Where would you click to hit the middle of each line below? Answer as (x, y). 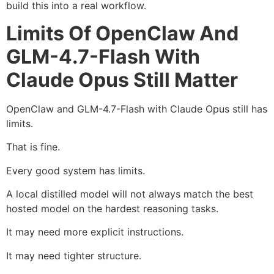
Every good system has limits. (76, 170)
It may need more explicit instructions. (95, 232)
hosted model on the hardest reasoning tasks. (112, 209)
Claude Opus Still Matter (122, 80)
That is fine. (33, 147)
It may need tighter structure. (74, 255)
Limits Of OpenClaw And (122, 33)
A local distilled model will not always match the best (130, 194)
